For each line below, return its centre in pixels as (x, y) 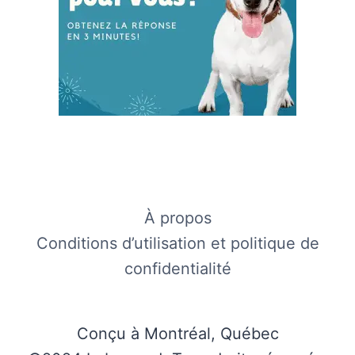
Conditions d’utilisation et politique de (177, 243)
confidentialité (177, 269)
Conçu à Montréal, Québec (177, 334)
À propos (177, 218)
